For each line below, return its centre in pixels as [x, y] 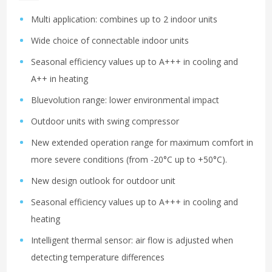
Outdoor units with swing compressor [105, 121]
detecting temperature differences [98, 257]
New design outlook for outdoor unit [103, 181]
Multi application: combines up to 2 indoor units [124, 19]
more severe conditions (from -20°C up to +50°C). [129, 160]
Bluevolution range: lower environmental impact [125, 100]
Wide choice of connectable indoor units [110, 41]
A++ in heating [59, 79]
